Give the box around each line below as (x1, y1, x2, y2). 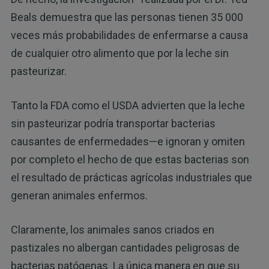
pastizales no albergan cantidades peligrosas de (10, 241, 240, 254)
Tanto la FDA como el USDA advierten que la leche (10, 98, 245, 112)
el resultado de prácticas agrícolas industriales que (10, 171, 252, 184)
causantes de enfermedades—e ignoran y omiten (10, 134, 245, 148)
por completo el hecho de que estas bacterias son (10, 153, 249, 166)
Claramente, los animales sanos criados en (10, 223, 214, 236)
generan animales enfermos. (10, 189, 148, 202)
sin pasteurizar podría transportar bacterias (10, 116, 216, 130)
